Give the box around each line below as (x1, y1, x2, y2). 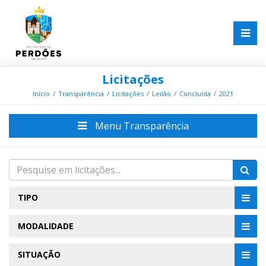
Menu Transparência (92, 119, 189, 133)
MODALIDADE (18, 220, 74, 232)
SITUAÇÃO (18, 249, 61, 261)
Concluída (179, 89, 211, 99)
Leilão (152, 89, 171, 99)
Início (33, 89, 50, 99)
